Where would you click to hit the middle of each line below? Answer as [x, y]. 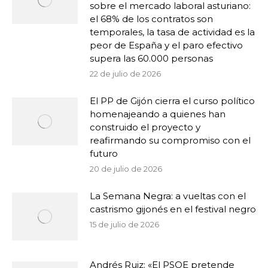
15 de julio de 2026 [124, 224]
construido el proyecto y [145, 127]
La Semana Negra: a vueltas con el [168, 196]
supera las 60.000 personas [151, 58]
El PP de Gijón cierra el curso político [172, 101]
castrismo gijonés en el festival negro [173, 209]
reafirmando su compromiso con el [170, 140]
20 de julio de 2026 [126, 169]
